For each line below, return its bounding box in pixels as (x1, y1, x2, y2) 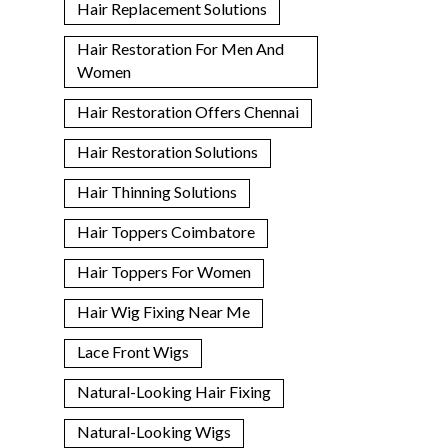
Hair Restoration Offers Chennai (76, 101, 299, 121)
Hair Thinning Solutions (76, 181, 237, 201)
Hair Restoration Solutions (76, 141, 258, 161)
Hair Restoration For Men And (76, 38, 284, 58)
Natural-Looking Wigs (76, 421, 231, 441)
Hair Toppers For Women (76, 261, 251, 281)
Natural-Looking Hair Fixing (76, 381, 271, 401)
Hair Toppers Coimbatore (76, 221, 255, 241)
